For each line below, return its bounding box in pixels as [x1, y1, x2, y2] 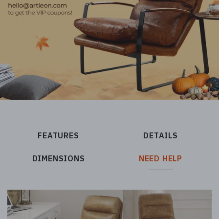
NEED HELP [138, 153, 183, 163]
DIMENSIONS [32, 153, 85, 163]
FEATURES [38, 131, 79, 140]
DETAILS [143, 131, 178, 140]
